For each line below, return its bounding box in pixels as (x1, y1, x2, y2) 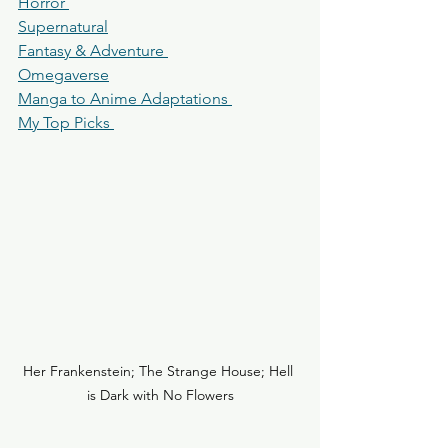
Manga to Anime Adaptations (18, 88, 232, 108)
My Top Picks (18, 112, 114, 132)
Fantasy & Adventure (18, 40, 168, 60)
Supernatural (18, 16, 108, 36)
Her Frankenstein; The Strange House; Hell (23, 361, 297, 380)
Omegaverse (18, 64, 109, 84)
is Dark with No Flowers (86, 385, 234, 404)
